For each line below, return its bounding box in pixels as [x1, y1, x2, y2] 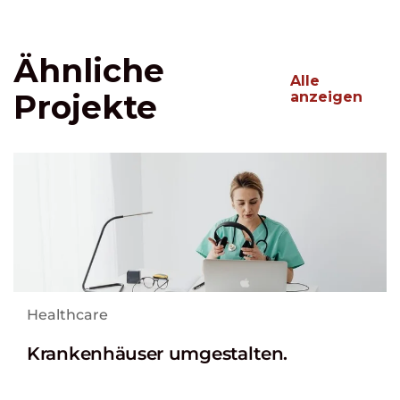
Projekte [13, 87, 157, 127]
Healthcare [27, 306, 108, 324]
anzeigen [289, 87, 362, 105]
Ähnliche [13, 50, 164, 90]
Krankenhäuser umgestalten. [27, 343, 288, 365]
